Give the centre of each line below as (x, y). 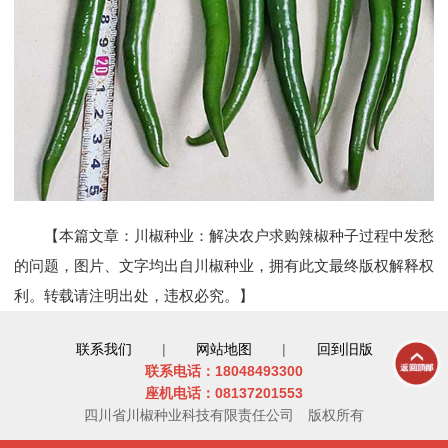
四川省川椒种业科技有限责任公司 (189, 415)
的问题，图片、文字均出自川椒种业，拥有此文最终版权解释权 (224, 266)
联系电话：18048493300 (224, 371)
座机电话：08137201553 (224, 393)
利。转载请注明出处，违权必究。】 (134, 296)
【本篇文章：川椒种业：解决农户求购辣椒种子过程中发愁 (224, 236)
